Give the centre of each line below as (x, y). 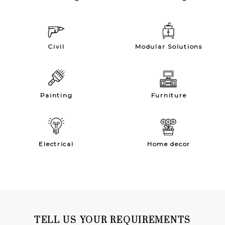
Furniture (169, 95)
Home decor (169, 144)
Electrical (56, 144)
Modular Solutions (169, 46)
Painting (56, 95)
